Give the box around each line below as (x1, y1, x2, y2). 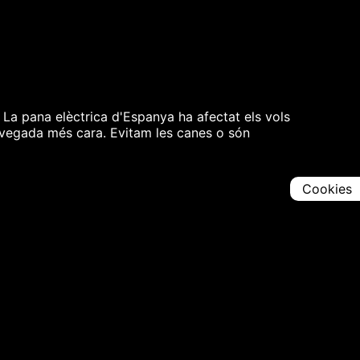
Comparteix (198, 247, 306, 271)
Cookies (302, 181, 352, 197)
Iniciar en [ (124, 296, 192, 313)
